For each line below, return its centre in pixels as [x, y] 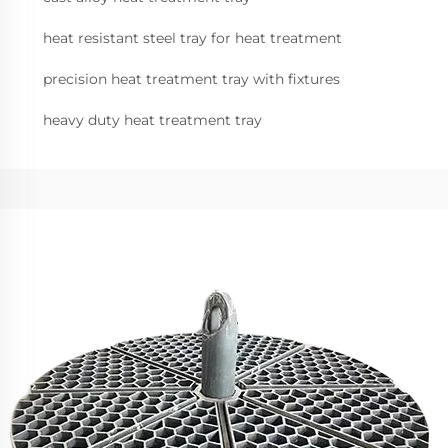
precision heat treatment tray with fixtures [191, 79]
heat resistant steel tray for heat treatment [192, 38]
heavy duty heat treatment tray [152, 120]
